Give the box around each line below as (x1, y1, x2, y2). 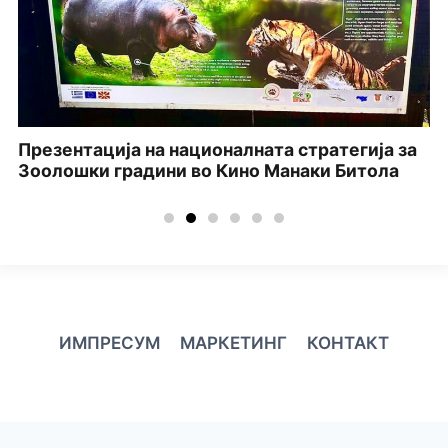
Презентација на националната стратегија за (18, 138, 417, 160)
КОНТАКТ (307, 332, 390, 353)
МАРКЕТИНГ (180, 332, 287, 353)
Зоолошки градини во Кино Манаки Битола (18, 159, 399, 181)
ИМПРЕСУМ (58, 332, 160, 353)
